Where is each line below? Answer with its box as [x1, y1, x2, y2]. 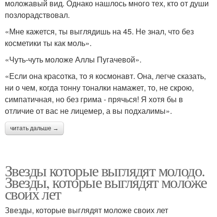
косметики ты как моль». [5, 37, 92, 48]
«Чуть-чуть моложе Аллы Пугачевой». [5, 53, 141, 65]
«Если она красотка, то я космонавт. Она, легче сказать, [5, 70, 206, 81]
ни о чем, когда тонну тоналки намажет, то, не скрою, [5, 81, 194, 93]
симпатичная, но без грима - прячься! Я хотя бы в [5, 93, 183, 105]
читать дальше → [10, 124, 59, 132]
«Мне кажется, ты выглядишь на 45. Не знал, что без [5, 25, 194, 37]
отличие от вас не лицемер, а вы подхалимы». [5, 105, 172, 116]
